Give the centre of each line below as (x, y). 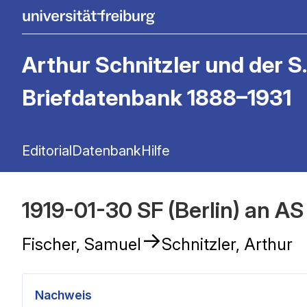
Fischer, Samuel (82, 244)
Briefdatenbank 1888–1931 (157, 98)
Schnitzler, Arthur (227, 244)
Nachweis (63, 295)
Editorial (47, 150)
